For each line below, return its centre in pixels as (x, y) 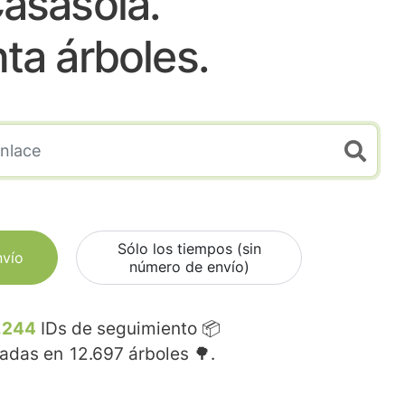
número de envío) (189, 267)
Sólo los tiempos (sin (189, 249)
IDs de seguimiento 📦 (128, 329)
